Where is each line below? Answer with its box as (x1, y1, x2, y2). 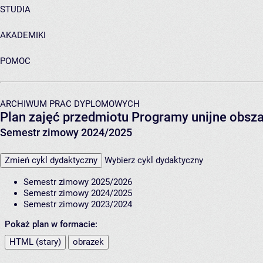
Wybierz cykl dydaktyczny (104, 154, 203, 166)
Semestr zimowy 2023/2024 (23, 198, 132, 210)
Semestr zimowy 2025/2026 (23, 176, 132, 187)
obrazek (73, 236, 104, 247)
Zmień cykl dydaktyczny (5, 154, 97, 166)
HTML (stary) (9, 236, 61, 247)
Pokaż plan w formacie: (5, 218, 97, 230)
